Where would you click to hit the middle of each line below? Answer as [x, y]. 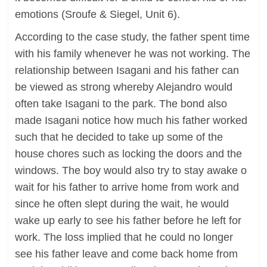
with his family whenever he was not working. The [133, 54]
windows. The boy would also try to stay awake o [131, 170]
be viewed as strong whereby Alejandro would [124, 87]
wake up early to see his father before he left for [128, 221]
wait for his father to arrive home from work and [127, 187]
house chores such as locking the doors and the [128, 154]
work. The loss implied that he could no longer [124, 237]
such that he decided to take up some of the [119, 137]
